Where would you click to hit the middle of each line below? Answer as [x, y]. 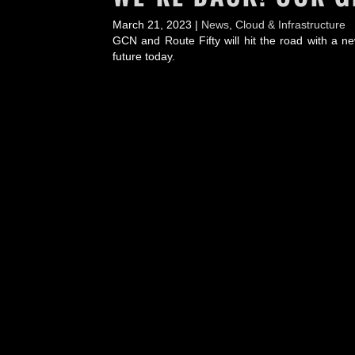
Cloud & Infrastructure [290, 25]
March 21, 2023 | [157, 25]
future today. [144, 56]
